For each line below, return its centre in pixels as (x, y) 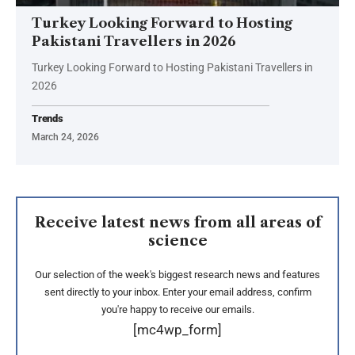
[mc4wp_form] (177, 329)
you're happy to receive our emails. (177, 309)
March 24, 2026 (65, 137)
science (177, 240)
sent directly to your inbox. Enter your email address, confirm (177, 292)
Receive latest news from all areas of (177, 222)
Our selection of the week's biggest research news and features (177, 274)
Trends (48, 118)
